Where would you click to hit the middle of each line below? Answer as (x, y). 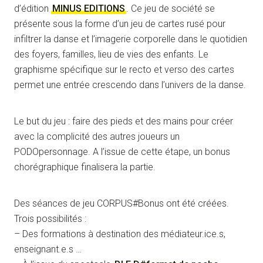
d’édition (33, 9)
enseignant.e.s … (48, 249)
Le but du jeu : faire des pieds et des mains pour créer (124, 121)
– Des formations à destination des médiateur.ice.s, (120, 234)
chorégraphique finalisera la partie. (85, 167)
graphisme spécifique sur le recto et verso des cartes (124, 70)
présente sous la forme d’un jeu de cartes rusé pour (120, 24)
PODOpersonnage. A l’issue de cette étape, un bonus (122, 152)
